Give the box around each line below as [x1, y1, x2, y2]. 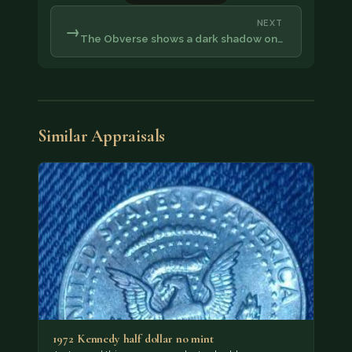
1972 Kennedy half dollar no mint [52, 332, 214, 346]
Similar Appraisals [38, 125, 166, 146]
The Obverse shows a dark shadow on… [79, 31, 283, 45]
